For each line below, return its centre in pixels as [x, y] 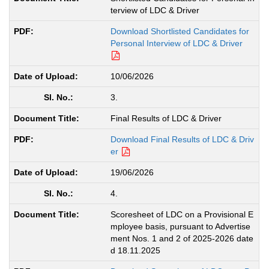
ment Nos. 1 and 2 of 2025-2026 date [182, 238]
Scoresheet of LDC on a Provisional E [182, 214]
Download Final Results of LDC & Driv [182, 139]
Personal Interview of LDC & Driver [176, 43]
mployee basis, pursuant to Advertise [180, 226]
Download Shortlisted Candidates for [180, 31]
